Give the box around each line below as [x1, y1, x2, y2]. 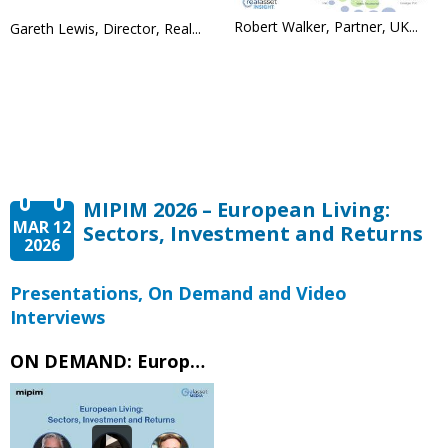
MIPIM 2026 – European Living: [82, 195, 390, 223]
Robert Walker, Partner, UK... [234, 16, 418, 36]
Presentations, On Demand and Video [10, 280, 347, 305]
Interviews [10, 304, 105, 329]
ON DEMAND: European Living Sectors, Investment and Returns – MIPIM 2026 [190, 348, 205, 373]
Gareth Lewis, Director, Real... [10, 18, 201, 38]
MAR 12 [13, 215, 71, 238]
